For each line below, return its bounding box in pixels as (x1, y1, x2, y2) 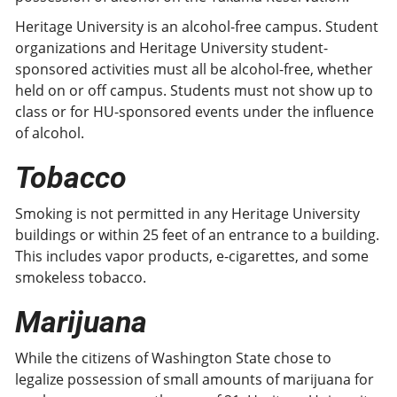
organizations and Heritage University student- (15, 38, 328, 58)
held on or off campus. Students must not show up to (15, 81, 373, 100)
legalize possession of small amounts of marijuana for (15, 370, 374, 389)
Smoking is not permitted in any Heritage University (15, 204, 360, 223)
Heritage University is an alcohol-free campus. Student (15, 17, 378, 36)
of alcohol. (15, 123, 84, 143)
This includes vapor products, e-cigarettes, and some (15, 246, 369, 266)
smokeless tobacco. (15, 268, 146, 287)
